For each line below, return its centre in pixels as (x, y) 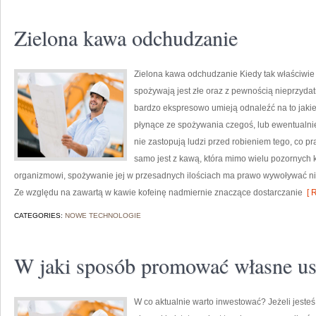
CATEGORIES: (39, 215)
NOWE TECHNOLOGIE (103, 215)
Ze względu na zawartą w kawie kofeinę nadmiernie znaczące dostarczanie (158, 193)
